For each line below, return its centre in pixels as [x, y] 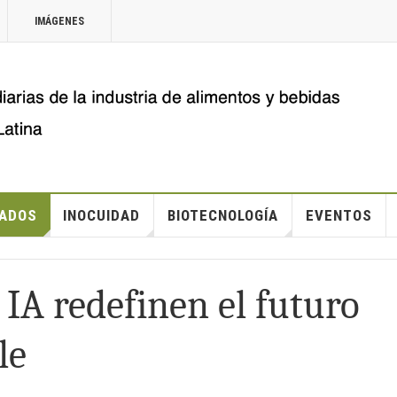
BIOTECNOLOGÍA [222, 215]
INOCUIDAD [101, 215]
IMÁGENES [59, 21]
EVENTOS [339, 215]
